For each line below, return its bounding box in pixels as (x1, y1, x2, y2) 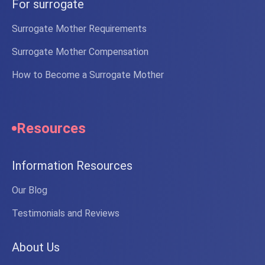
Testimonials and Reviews (12, 208, 119, 219)
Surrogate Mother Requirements (12, 23, 147, 35)
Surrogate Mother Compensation (12, 46, 148, 58)
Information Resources (12, 159, 132, 173)
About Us (12, 240, 60, 255)
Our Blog (12, 185, 47, 196)
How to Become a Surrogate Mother (12, 69, 164, 81)
